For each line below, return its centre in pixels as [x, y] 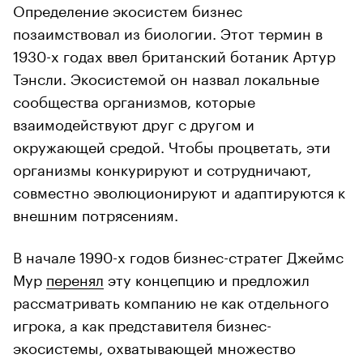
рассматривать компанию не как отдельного [171, 300]
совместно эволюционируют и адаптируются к [179, 190]
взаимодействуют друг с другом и [134, 122]
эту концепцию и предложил [207, 278]
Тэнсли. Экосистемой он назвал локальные [166, 77]
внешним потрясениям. [96, 213]
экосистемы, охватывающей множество [154, 346]
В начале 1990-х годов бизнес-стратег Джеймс [178, 255]
